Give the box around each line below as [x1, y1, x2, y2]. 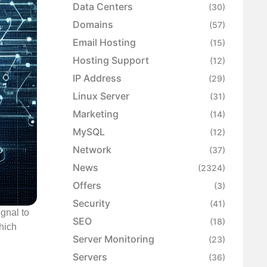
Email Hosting [73, 36, 136, 49]
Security [73, 197, 110, 210]
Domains [73, 18, 113, 31]
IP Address [73, 72, 122, 85]
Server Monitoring [73, 233, 154, 246]
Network [73, 144, 111, 156]
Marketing [73, 108, 119, 120]
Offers [73, 179, 101, 192]
